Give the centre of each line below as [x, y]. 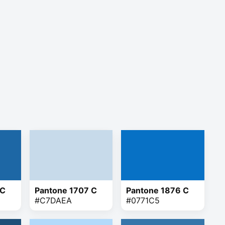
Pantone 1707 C [66, 191]
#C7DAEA [53, 201]
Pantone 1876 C [158, 191]
